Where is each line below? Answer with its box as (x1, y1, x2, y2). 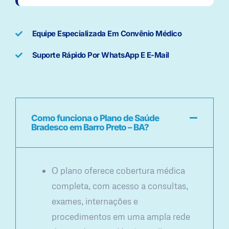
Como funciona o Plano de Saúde (31, 113, 159, 124)
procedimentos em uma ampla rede (52, 211, 190, 222)
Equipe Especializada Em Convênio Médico (32, 29, 181, 39)
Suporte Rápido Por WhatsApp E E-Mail (32, 50, 169, 60)
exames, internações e (52, 196, 138, 207)
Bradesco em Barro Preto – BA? (31, 122, 149, 133)
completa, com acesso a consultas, (52, 180, 188, 192)
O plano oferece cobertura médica (52, 165, 185, 176)
